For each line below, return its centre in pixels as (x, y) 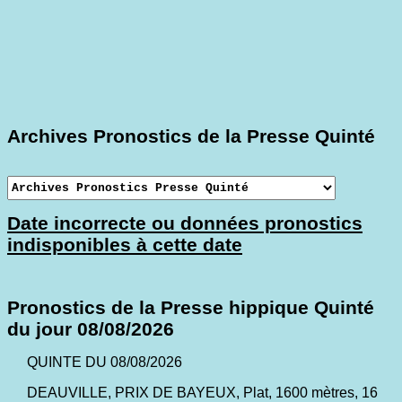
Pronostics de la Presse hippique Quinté (191, 307)
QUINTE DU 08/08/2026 (104, 362)
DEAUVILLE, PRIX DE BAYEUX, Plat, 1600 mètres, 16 (202, 392)
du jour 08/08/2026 (91, 328)
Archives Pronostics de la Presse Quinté (191, 135)
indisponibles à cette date (125, 244)
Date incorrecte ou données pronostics (185, 223)
